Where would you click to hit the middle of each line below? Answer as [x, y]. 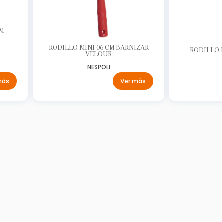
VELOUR [98, 54]
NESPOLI [98, 67]
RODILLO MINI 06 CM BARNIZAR [98, 47]
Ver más [133, 81]
